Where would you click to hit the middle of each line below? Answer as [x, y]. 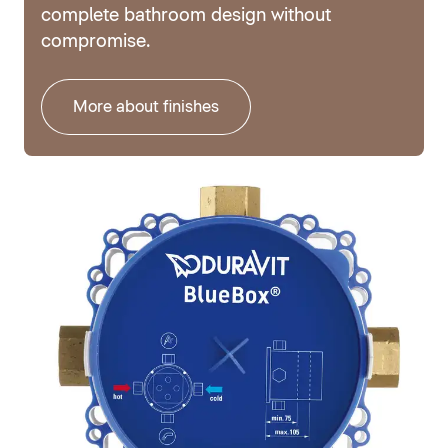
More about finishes [145, 107]
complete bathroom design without [185, 16]
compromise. [95, 42]
